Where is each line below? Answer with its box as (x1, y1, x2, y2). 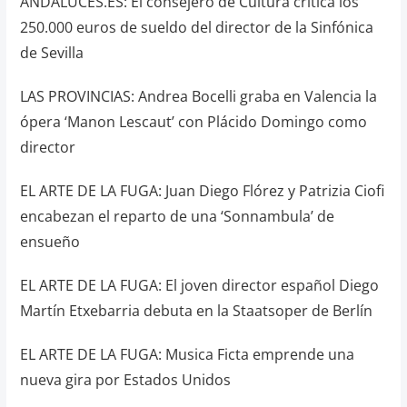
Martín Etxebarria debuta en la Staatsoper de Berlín (19, 301, 372, 321)
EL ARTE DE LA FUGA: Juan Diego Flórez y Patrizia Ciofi (19, 181, 384, 201)
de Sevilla (19, 43, 84, 63)
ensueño (19, 232, 80, 252)
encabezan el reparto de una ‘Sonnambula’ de (19, 206, 334, 226)
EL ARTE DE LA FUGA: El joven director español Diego (19, 275, 379, 295)
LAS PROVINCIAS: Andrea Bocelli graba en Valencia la (19, 86, 377, 106)
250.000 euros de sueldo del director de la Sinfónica (19, 17, 373, 37)
